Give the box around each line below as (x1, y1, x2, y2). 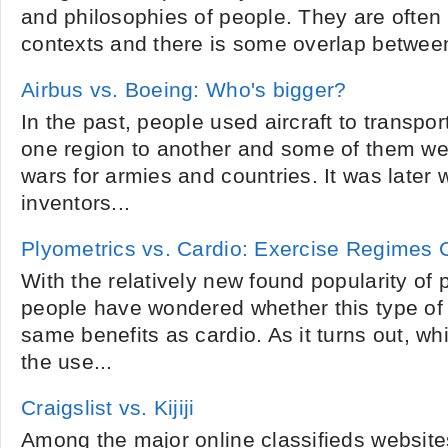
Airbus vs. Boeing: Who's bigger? (21, 78, 347, 102)
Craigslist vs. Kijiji (21, 396, 195, 420)
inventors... (21, 191, 131, 215)
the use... (21, 350, 113, 374)
